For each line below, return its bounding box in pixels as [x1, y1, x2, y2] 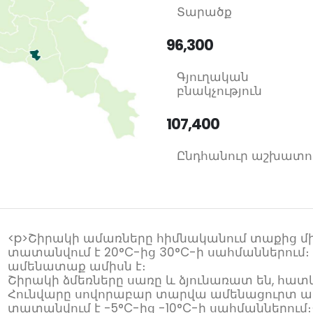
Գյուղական [177, 68, 249, 85]
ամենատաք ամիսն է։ [8, 258, 146, 275]
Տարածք [177, 3, 233, 20]
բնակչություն [177, 82, 263, 99]
